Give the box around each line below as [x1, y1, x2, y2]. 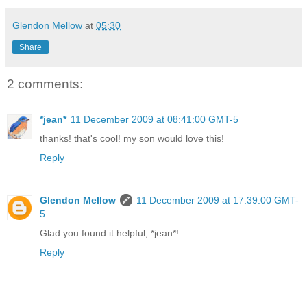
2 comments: [7, 76, 83, 91]
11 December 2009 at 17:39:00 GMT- [136, 195, 299, 206]
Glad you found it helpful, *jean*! [40, 228, 179, 239]
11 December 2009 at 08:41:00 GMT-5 [71, 114, 238, 125]
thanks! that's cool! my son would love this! [40, 133, 224, 145]
